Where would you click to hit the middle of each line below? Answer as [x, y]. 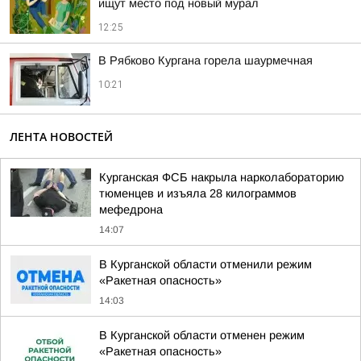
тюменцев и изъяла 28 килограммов [198, 193]
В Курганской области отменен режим [202, 335]
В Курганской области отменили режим [205, 264]
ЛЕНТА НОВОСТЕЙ [61, 137]
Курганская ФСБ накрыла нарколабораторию [222, 177]
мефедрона [131, 210]
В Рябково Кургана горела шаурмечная [205, 60]
